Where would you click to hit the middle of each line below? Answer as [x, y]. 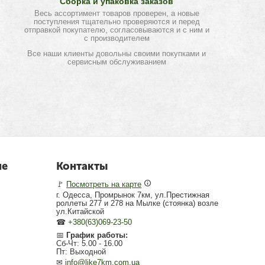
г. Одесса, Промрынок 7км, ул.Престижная [133, 195]
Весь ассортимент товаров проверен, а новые [117, 13]
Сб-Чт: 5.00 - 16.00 [90, 243]
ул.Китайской [80, 211]
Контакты [82, 166]
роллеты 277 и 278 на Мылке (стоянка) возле [138, 203]
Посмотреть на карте [104, 184]
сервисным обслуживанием [117, 62]
